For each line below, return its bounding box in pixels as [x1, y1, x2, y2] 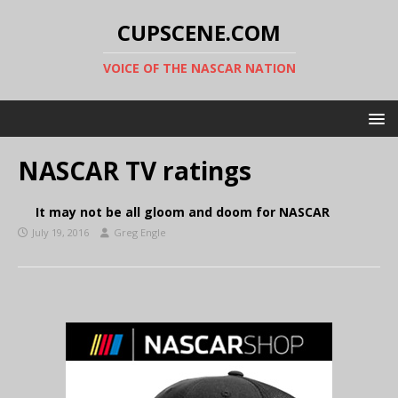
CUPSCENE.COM [117, 18, 281, 47]
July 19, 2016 [32, 226, 89, 239]
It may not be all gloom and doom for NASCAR [36, 203, 330, 220]
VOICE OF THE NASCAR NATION [102, 60, 296, 76]
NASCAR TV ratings [18, 154, 251, 187]
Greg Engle [114, 226, 166, 239]
